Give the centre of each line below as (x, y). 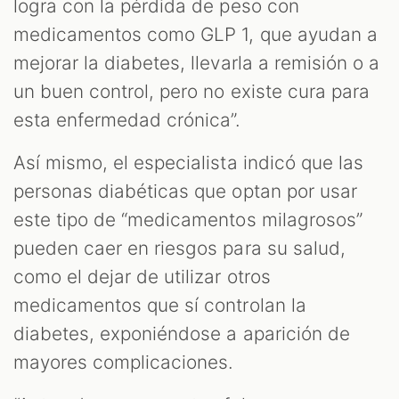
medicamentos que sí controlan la (160, 305)
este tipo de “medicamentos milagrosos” (188, 220)
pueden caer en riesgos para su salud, (179, 248)
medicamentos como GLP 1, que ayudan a (195, 35)
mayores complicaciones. (124, 362)
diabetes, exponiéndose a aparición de (182, 334)
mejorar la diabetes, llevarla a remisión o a (196, 63)
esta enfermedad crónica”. (127, 120)
